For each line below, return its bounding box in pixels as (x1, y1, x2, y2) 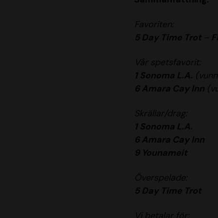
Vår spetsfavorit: (134, 56, 201, 69)
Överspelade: (134, 172, 187, 184)
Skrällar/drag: (134, 108, 187, 120)
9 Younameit (134, 147, 187, 159)
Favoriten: (134, 18, 174, 31)
